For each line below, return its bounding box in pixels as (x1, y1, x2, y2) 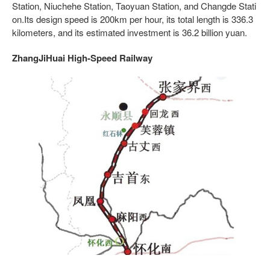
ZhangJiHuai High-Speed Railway (12, 51, 152, 64)
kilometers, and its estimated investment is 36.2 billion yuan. (12, 25, 247, 39)
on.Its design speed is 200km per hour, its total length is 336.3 (12, 12, 253, 25)
